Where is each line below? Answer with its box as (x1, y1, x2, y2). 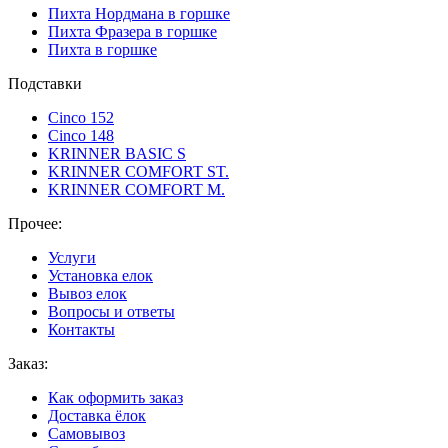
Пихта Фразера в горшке (48, 23, 217, 40)
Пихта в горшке (48, 41, 157, 58)
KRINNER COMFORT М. (48, 181, 225, 198)
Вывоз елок (48, 285, 127, 302)
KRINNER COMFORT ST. (48, 163, 229, 180)
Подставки (8, 75, 82, 92)
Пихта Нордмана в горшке (48, 5, 230, 22)
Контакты (48, 321, 115, 338)
